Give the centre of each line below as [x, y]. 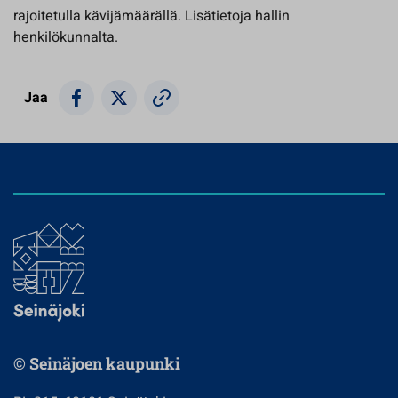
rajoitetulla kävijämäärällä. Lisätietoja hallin [151, 16]
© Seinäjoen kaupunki [97, 363]
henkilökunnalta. [66, 37]
